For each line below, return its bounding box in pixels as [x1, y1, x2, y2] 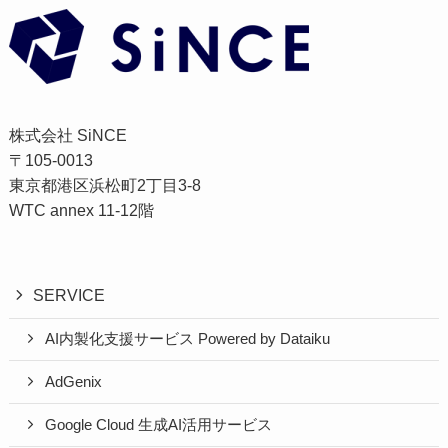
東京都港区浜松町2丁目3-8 [8, 176, 201, 195]
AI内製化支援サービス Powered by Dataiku [45, 331, 331, 348]
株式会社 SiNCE [8, 126, 127, 145]
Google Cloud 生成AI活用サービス [45, 416, 273, 433]
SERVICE [33, 285, 106, 304]
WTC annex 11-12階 [8, 201, 154, 220]
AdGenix [45, 374, 103, 391]
